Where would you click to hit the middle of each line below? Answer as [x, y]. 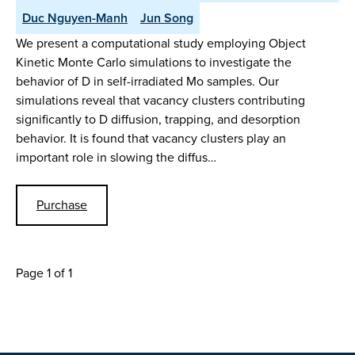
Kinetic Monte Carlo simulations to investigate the [154, 63]
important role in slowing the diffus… [116, 158]
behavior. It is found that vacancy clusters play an [151, 139]
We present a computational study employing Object [161, 44]
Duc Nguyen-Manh [75, 18]
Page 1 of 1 [44, 273]
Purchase [62, 204]
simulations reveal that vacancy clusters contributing [160, 101]
